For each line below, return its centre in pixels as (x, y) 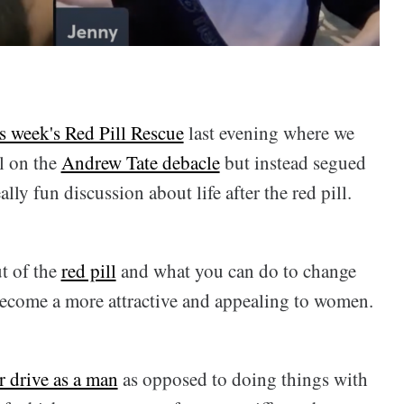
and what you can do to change (236, 271)
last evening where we (269, 133)
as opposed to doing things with (243, 378)
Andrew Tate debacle (140, 163)
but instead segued (293, 163)
